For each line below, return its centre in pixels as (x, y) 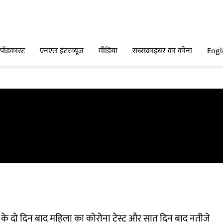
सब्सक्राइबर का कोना (162, 51)
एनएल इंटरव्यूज (62, 51)
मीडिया (108, 51)
